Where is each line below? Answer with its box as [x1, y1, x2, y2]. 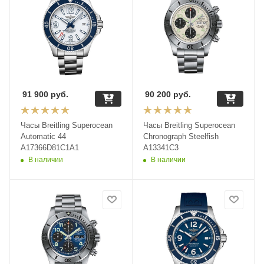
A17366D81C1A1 [21, 143, 79, 152]
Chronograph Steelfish [143, 131, 219, 141]
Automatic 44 [21, 131, 66, 141]
